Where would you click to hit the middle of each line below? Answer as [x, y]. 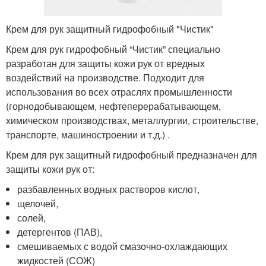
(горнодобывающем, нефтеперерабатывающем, [113, 106]
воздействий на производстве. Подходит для [105, 77]
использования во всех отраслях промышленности [119, 91]
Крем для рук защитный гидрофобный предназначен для [132, 154]
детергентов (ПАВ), [60, 232]
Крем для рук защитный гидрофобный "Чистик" [110, 28]
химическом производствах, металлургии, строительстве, [132, 120]
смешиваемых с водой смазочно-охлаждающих [123, 246]
